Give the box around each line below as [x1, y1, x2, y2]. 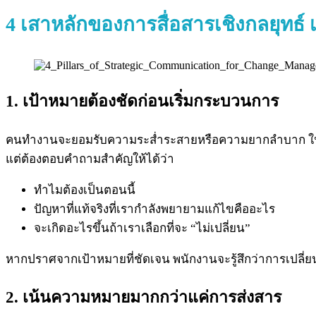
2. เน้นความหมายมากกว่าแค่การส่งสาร [6, 288, 281, 306]
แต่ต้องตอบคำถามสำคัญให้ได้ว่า [6, 152, 174, 166]
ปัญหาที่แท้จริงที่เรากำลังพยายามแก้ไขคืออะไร [34, 202, 275, 216]
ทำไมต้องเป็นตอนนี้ [34, 183, 135, 197]
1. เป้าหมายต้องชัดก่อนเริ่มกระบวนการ [6, 92, 279, 110]
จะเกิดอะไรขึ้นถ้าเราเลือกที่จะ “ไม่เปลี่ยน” [34, 221, 250, 235]
